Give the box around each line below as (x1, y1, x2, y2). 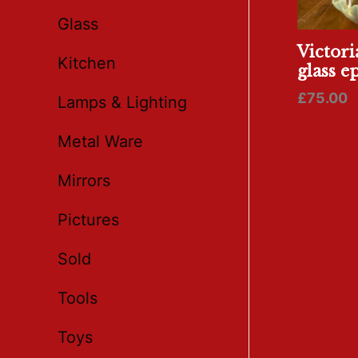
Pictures (58, 210, 119, 229)
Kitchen (58, 54, 116, 73)
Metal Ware (58, 132, 143, 151)
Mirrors (58, 171, 110, 190)
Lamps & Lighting (58, 93, 187, 112)
